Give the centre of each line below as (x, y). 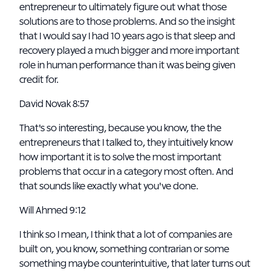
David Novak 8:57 (55, 104)
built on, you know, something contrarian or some (124, 249)
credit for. (39, 80)
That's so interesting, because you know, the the (120, 128)
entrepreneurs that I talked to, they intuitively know (126, 143)
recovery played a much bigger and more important (129, 51)
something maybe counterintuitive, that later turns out (135, 264)
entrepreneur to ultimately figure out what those (123, 7)
